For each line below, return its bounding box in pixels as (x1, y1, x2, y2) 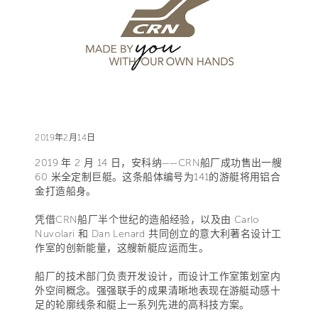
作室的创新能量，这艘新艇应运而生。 (35, 241, 209, 254)
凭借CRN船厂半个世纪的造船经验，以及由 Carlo (35, 213, 260, 226)
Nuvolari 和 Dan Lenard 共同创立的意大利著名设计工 (35, 227, 282, 240)
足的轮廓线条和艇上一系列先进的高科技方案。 (35, 298, 250, 311)
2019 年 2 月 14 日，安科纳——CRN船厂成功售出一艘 (35, 156, 283, 169)
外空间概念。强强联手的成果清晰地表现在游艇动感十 (35, 284, 280, 297)
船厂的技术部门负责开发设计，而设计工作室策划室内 (35, 270, 280, 283)
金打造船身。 (35, 185, 97, 197)
